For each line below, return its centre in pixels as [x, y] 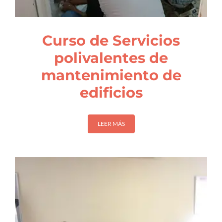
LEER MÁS [111, 123]
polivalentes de [111, 58]
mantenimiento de [111, 75]
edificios [111, 93]
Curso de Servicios [111, 41]
